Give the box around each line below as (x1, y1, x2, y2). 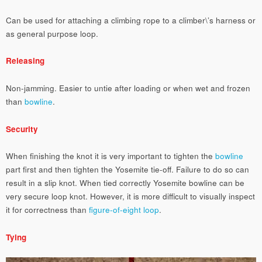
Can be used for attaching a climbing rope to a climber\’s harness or (6, 14, 256, 26)
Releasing (6, 55, 44, 67)
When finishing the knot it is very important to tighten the (6, 150, 215, 162)
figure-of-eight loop (89, 204, 159, 216)
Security (6, 123, 38, 135)
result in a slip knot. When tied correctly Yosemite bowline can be (6, 177, 244, 189)
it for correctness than (6, 204, 89, 216)
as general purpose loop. (6, 27, 98, 39)
